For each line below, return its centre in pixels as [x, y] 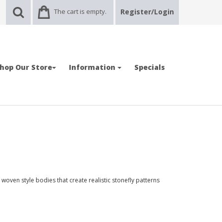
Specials [150, 67]
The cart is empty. [80, 11]
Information [93, 67]
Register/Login [147, 12]
